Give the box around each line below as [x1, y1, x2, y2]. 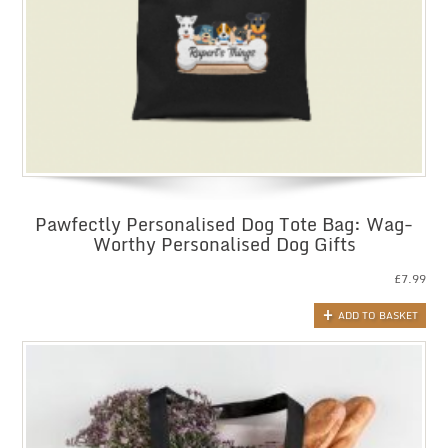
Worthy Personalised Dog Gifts [92, 229, 356, 260]
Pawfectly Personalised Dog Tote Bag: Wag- [35, 209, 413, 240]
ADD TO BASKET [338, 306, 418, 323]
